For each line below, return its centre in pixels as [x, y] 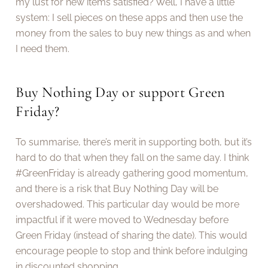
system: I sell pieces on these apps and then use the [130, 17]
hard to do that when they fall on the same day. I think [133, 158]
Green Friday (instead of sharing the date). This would [132, 236]
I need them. [43, 48]
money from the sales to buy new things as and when [133, 33]
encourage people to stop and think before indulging [132, 251]
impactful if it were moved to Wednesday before [122, 220]
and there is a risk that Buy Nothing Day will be [117, 189]
